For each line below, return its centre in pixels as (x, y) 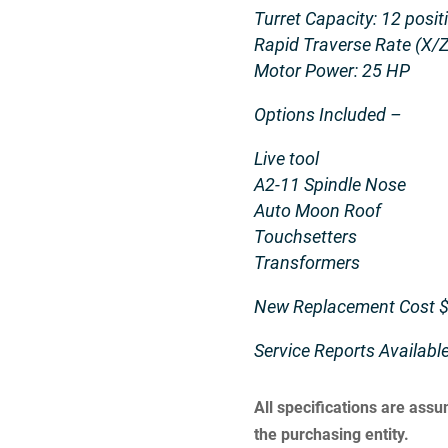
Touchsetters (305, 236)
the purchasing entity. (331, 434)
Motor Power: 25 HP (331, 70)
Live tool (286, 158)
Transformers (306, 262)
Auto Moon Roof (317, 210)
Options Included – (327, 114)
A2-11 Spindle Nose (329, 184)
